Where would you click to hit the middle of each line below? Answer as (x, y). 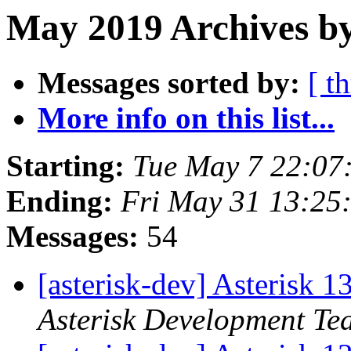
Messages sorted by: (169, 83)
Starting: (65, 166)
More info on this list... (186, 118)
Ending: (60, 201)
